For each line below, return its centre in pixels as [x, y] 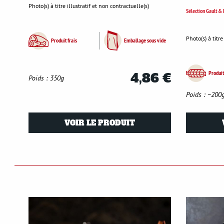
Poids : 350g [46, 78]
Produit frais [64, 41]
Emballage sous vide [145, 41]
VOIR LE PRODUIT [100, 123]
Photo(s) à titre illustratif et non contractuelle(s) [89, 6]
